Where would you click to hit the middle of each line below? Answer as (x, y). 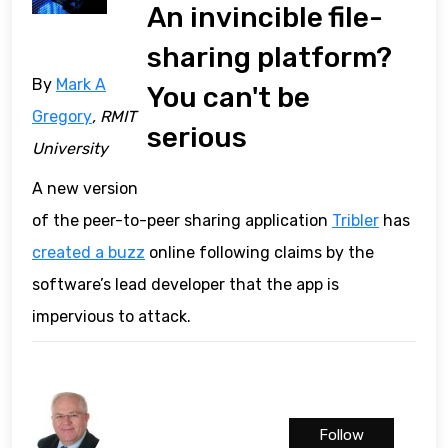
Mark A (81, 85)
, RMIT (114, 117)
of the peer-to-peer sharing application (182, 221)
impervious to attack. (111, 317)
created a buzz (88, 253)
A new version (85, 189)
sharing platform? (270, 57)
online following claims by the (259, 253)
